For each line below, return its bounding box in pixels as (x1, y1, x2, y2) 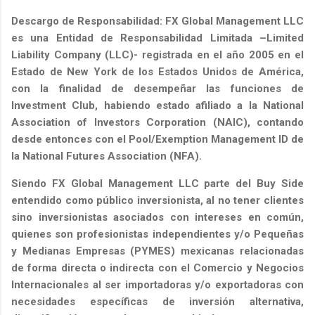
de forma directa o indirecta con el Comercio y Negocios (11, 262, 304, 275)
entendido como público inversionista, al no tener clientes (11, 194, 304, 207)
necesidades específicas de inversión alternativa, (11, 295, 304, 309)
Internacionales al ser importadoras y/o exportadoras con (11, 278, 304, 292)
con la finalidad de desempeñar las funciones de (11, 82, 304, 96)
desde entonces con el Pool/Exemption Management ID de (11, 133, 304, 146)
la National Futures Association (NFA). (11, 150, 202, 163)
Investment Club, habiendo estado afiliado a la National (11, 99, 304, 112)
